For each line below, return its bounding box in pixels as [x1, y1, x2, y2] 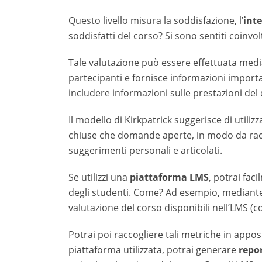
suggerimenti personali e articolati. [68, 144, 222, 157]
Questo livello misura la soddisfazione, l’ [68, 14, 243, 27]
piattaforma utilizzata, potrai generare [68, 243, 239, 256]
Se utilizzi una [68, 171, 127, 184]
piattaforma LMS [127, 171, 209, 184]
